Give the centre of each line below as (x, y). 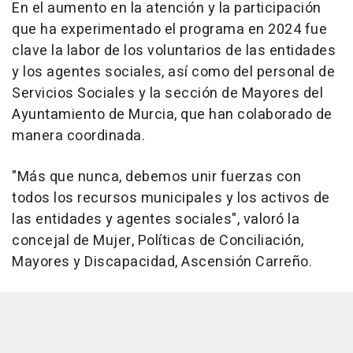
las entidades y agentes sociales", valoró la (156, 219)
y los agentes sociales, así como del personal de (173, 72)
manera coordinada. (78, 136)
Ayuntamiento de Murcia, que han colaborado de (172, 115)
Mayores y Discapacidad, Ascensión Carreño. (162, 262)
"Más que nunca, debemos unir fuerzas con (156, 177)
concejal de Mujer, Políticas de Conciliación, (158, 241)
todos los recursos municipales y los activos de (171, 198)
